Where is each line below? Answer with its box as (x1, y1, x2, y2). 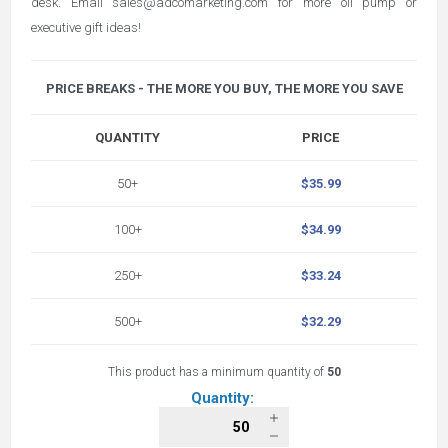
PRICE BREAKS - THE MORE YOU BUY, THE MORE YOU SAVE (45, 81, 403, 96)
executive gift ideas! (31, 20, 141, 35)
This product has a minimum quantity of (107, 365, 327, 379)
